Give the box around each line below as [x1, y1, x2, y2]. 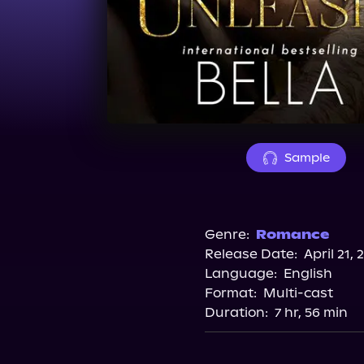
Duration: [204, 305, 268, 320]
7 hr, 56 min [274, 305, 348, 320]
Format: [204, 285, 257, 301]
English [283, 266, 332, 281]
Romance [255, 227, 329, 242]
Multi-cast [262, 285, 333, 301]
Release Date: [204, 246, 297, 262]
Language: [204, 266, 277, 281]
